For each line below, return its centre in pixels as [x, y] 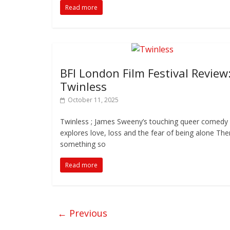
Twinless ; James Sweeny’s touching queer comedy [144, 121]
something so [83, 144]
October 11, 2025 [93, 100]
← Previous [82, 213]
